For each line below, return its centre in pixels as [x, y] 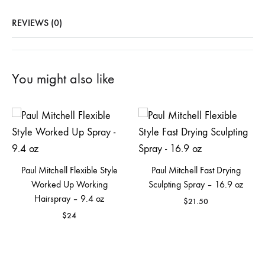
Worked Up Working [69, 184]
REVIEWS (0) [37, 23]
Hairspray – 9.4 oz [69, 198]
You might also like [63, 79]
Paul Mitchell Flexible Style [69, 170]
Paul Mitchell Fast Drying [196, 170]
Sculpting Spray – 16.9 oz [196, 184]
